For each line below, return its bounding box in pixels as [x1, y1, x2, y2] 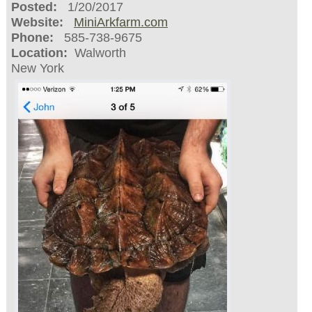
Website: [10, 15, 63, 30]
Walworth [67, 46, 126, 61]
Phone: [10, 31, 54, 45]
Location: [10, 46, 68, 61]
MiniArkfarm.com [73, 15, 168, 30]
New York [10, 61, 64, 76]
